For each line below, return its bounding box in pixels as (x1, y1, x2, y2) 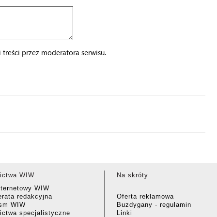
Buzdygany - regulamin (117, 201, 191, 208)
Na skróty (117, 171, 148, 179)
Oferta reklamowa (117, 193, 174, 200)
